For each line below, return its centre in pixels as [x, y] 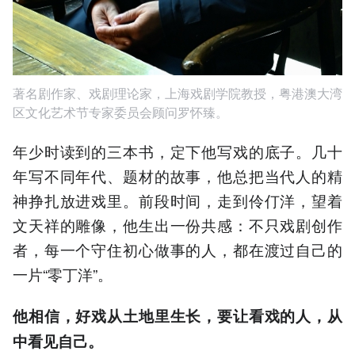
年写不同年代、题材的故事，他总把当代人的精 [177, 175]
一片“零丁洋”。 [63, 273]
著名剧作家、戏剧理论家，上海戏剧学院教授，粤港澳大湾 [177, 93]
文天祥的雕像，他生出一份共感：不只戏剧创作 [177, 224]
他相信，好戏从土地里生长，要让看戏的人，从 [177, 316]
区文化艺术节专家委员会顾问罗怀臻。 [120, 112]
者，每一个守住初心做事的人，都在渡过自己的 [177, 249]
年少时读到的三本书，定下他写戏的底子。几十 [177, 151]
